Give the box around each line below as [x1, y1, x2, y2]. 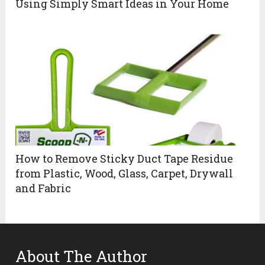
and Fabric [15, 180, 72, 195]
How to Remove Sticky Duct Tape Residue [15, 151, 234, 166]
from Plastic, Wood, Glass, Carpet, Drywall [15, 166, 234, 180]
